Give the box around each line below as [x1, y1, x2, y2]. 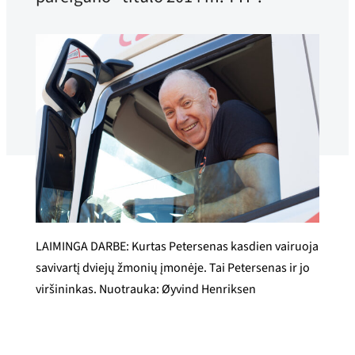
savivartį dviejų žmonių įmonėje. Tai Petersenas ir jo [35, 259, 310, 277]
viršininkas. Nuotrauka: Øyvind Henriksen [35, 281, 256, 299]
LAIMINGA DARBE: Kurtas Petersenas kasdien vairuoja [35, 238, 319, 256]
